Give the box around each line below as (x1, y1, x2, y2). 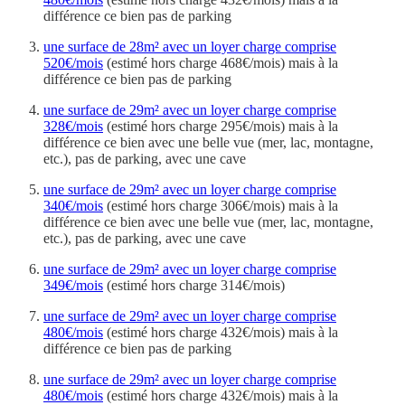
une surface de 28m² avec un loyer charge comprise (43, 38, 336, 54)
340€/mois (43, 197, 103, 213)
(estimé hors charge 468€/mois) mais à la (103, 54, 338, 71)
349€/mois (43, 277, 103, 293)
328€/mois (43, 118, 103, 134)
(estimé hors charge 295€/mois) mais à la (103, 118, 338, 134)
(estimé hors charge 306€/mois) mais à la (103, 197, 338, 213)
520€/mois (43, 54, 103, 71)
